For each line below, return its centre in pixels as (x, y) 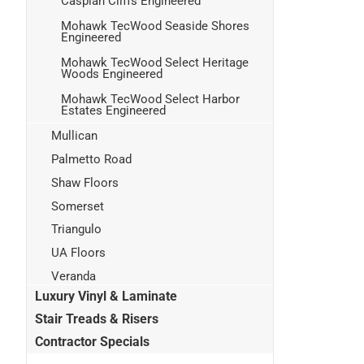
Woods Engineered (112, 74)
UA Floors (78, 253)
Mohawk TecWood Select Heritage (155, 62)
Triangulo (76, 230)
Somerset (78, 206)
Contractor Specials (92, 341)
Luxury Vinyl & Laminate (106, 296)
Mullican (74, 136)
